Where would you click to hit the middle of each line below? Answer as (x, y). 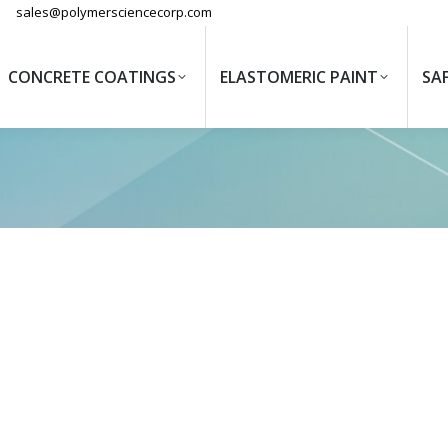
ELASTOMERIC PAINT (299, 77)
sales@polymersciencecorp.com (114, 12)
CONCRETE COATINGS (92, 77)
